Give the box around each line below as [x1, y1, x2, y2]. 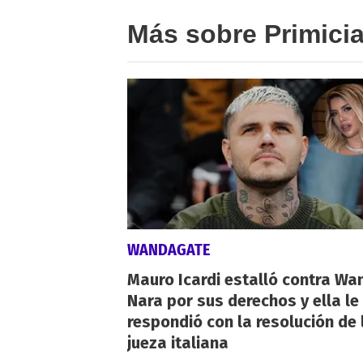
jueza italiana [127, 332, 228, 352]
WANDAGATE [127, 239, 210, 259]
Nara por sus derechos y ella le [127, 290, 359, 310]
